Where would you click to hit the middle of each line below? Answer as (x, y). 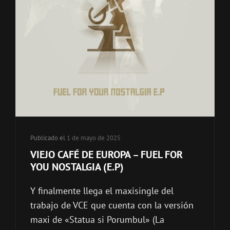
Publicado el (49, 138)
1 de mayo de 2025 (94, 138)
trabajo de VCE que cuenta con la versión (112, 205)
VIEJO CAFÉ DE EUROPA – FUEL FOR (107, 155)
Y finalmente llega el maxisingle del (102, 191)
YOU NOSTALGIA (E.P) (77, 167)
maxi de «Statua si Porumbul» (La (97, 219)
